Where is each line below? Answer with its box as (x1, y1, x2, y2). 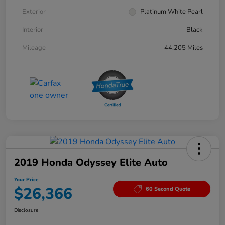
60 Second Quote (145, 185, 190, 193)
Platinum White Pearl (140, 7, 203, 16)
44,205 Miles (164, 43, 203, 52)
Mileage (22, 43, 46, 52)
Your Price (14, 176, 38, 183)
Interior (22, 25, 43, 34)
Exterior (22, 7, 46, 16)
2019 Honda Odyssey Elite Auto (14, 155, 168, 169)
